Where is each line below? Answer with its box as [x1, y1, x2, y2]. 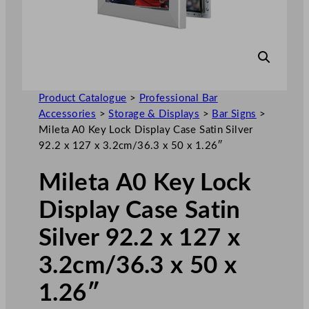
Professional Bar [139, 92, 218, 103]
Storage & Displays [108, 108, 200, 119]
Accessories [39, 108, 97, 119]
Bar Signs [212, 108, 257, 119]
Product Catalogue [39, 92, 127, 103]
